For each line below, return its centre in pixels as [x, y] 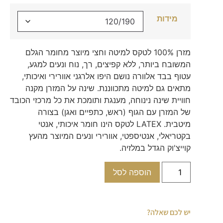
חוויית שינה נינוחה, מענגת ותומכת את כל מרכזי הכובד [101, 100]
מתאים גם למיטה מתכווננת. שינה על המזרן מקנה [108, 88]
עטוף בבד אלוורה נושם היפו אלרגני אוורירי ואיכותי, [107, 76]
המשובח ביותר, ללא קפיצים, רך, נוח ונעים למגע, [109, 64]
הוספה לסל [132, 172]
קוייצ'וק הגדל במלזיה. [155, 148]
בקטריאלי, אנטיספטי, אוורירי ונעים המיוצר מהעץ [110, 136]
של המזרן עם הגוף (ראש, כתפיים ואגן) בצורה [114, 112]
